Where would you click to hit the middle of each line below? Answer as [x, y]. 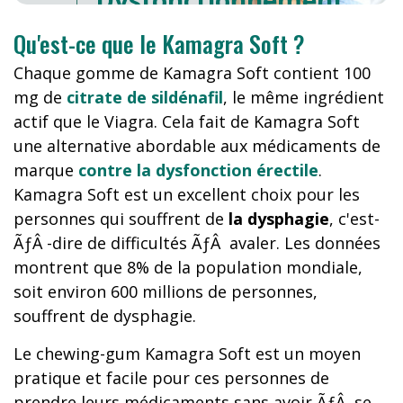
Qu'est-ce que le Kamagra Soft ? [159, 44]
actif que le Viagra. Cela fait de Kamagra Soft [187, 121]
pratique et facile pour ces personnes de [171, 378]
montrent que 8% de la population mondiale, [188, 267]
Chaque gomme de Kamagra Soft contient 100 [192, 73]
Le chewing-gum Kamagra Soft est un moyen [187, 354]
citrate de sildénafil [145, 97]
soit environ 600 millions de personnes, [166, 291]
